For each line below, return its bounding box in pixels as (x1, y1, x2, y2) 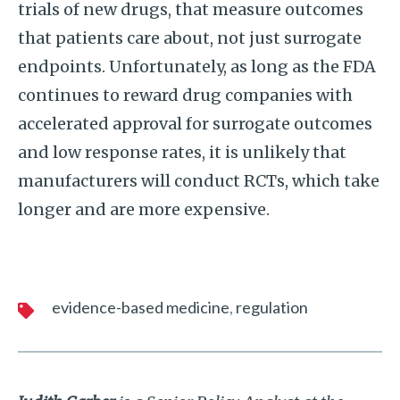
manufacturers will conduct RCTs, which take (18, 171, 379, 191)
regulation (236, 297, 308, 317)
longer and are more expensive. (18, 199, 270, 220)
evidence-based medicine (52, 297, 229, 317)
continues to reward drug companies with (18, 85, 353, 105)
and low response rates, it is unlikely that (18, 142, 346, 162)
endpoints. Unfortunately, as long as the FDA (18, 56, 376, 77)
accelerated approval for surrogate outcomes (18, 113, 372, 134)
